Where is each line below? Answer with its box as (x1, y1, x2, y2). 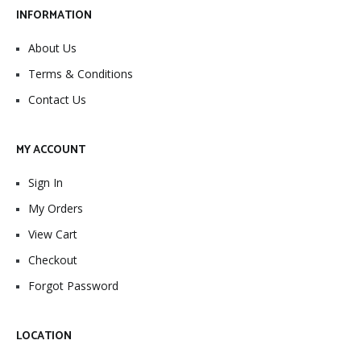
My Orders (28, 201, 83, 217)
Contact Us (28, 92, 86, 108)
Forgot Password (28, 278, 118, 294)
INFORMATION (16, 6, 92, 26)
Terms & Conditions (28, 66, 133, 82)
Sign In (28, 175, 63, 191)
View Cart (28, 226, 77, 243)
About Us (28, 40, 77, 56)
